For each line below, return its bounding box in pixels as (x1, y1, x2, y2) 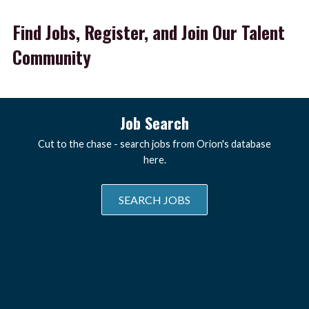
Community (12, 44, 91, 70)
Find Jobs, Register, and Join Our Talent (12, 19, 285, 46)
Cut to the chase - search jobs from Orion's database (38, 138, 271, 150)
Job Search (120, 110, 189, 134)
